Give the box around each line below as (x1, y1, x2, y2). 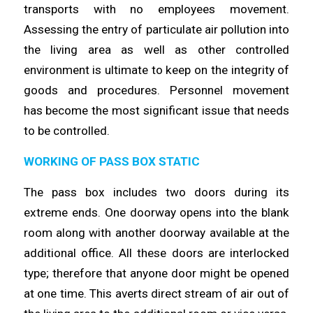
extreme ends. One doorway (23, 205, 180, 219)
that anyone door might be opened (105, 265, 290, 280)
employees (158, 2, 231, 17)
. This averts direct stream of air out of (83, 286, 290, 300)
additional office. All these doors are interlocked (23, 245, 290, 260)
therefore (52, 265, 105, 280)
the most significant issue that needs (92, 103, 290, 118)
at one (23, 286, 60, 300)
